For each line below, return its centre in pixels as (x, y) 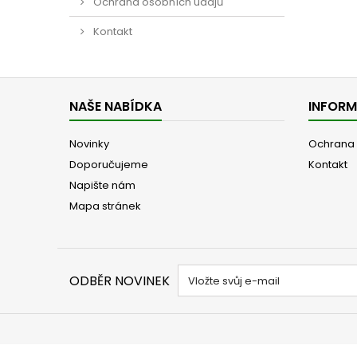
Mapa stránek (105, 206)
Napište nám (102, 185)
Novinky (89, 144)
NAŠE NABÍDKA (116, 106)
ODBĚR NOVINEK (120, 281)
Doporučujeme (109, 165)
